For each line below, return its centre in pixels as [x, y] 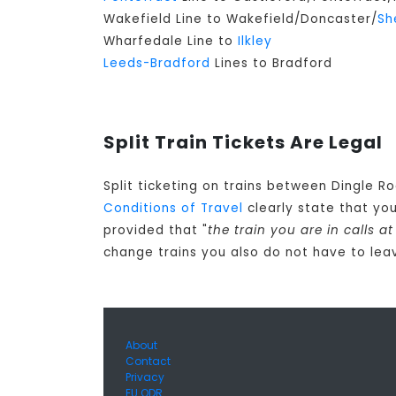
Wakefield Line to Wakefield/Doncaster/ [240, 19]
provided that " [156, 231]
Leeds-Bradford [157, 64]
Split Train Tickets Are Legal [243, 143]
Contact [148, 362]
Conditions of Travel [173, 209]
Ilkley [255, 42]
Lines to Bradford [271, 64]
